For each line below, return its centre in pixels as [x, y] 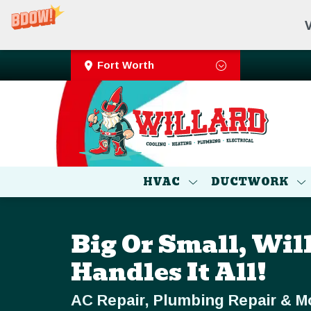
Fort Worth [126, 65]
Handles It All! [169, 272]
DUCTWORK [250, 182]
